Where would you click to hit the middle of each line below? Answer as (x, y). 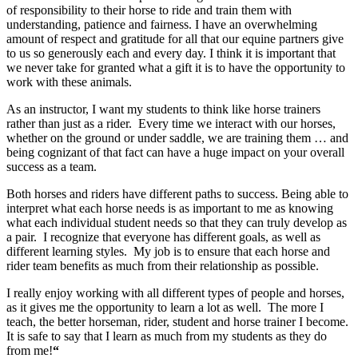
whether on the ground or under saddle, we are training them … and (177, 138)
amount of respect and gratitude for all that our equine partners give (175, 39)
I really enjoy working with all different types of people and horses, (175, 293)
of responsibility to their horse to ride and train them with (149, 10)
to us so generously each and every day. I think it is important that (171, 54)
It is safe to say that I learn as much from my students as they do (167, 336)
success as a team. (52, 167)
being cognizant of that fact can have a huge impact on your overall (175, 153)
